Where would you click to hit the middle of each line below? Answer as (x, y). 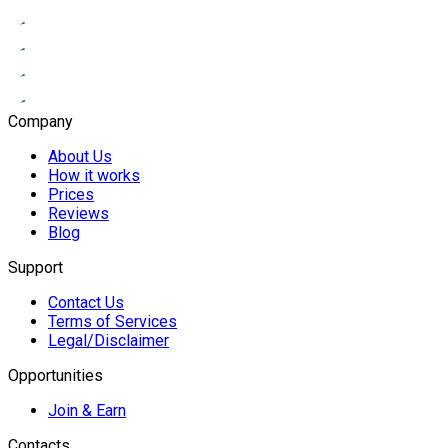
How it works (94, 175)
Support (35, 267)
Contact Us (86, 302)
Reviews (78, 213)
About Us (80, 156)
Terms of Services (112, 321)
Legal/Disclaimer (108, 340)
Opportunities (55, 375)
